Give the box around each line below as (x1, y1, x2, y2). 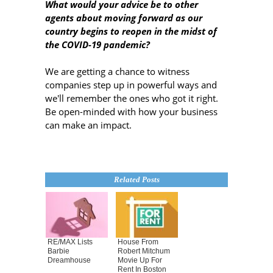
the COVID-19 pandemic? (45, 38, 150, 51)
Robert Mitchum (118, 247, 170, 256)
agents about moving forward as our (45, 11, 202, 24)
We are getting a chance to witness (45, 65, 190, 78)
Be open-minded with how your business (45, 105, 218, 118)
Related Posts (113, 175, 160, 185)
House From (118, 238, 158, 247)
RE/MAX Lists (48, 238, 93, 247)
